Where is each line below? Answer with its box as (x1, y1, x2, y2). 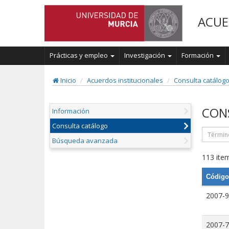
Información (52, 106, 89, 116)
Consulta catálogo (52, 121, 108, 131)
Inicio (59, 76, 76, 85)
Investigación (124, 51, 167, 60)
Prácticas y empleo (50, 51, 109, 60)
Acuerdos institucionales (87, 76, 163, 85)
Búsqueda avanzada (52, 136, 118, 146)
